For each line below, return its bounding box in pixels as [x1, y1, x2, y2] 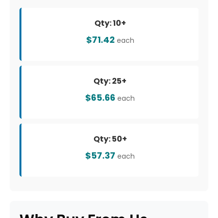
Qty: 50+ [93, 133, 127, 145]
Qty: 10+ [94, 18, 126, 29]
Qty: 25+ [93, 75, 127, 87]
